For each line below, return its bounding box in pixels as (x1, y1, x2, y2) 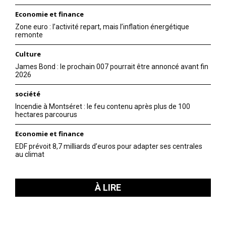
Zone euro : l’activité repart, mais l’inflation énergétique (15, 23, 189, 31)
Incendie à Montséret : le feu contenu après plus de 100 (15, 102, 190, 111)
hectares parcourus (15, 110, 77, 119)
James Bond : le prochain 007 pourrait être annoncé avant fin (15, 63, 208, 71)
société (15, 89, 40, 99)
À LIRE (95, 182, 121, 193)
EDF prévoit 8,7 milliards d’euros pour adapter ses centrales (15, 142, 202, 151)
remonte (15, 31, 43, 39)
